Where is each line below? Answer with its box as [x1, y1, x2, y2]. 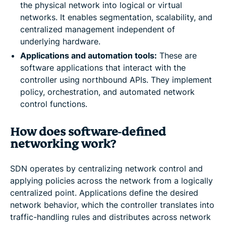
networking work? [10, 136, 116, 151]
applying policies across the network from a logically [10, 175, 213, 186]
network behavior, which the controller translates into [10, 199, 214, 210]
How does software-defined [10, 124, 166, 139]
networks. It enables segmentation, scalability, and [20, 12, 212, 22]
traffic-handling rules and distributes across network [10, 211, 211, 222]
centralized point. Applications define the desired [10, 187, 198, 198]
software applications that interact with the [20, 62, 186, 73]
